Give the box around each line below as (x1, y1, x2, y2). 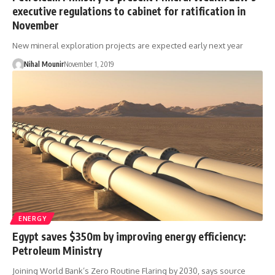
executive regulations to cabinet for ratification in (12, 4, 246, 18)
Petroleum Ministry (12, 243, 102, 257)
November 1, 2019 (63, 60, 114, 69)
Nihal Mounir (23, 60, 64, 69)
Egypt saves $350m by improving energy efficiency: (12, 229, 246, 243)
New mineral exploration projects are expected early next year (12, 41, 243, 51)
